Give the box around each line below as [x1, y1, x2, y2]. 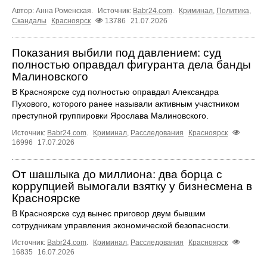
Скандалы [12, 17, 46, 26]
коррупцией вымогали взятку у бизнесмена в [12, 180, 252, 193]
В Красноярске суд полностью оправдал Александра [12, 87, 219, 97]
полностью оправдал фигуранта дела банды [12, 58, 251, 72]
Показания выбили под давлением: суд [12, 46, 221, 60]
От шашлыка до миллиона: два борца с [12, 168, 222, 181]
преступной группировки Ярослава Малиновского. [12, 111, 209, 121]
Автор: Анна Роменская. [12, 6, 95, 15]
